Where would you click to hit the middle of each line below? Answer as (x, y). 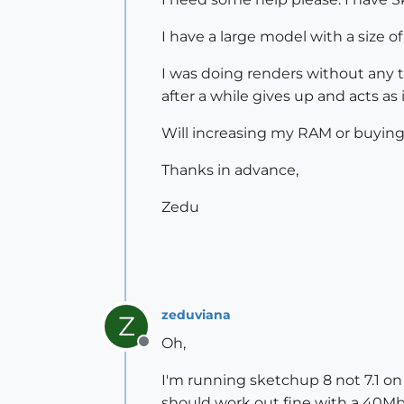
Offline (166, 351)
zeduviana (196, 314)
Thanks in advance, (230, 170)
